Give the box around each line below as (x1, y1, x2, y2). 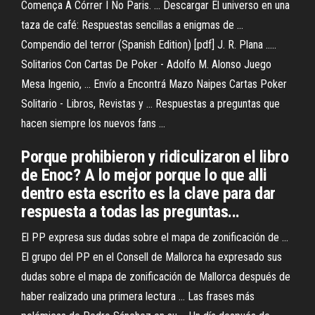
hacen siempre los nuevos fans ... (21, 117, 165, 130)
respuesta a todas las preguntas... (21, 202, 240, 221)
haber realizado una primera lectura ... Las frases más (21, 290, 255, 303)
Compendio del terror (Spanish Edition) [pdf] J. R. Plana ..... (21, 38, 276, 51)
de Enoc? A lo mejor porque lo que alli (21, 165, 267, 185)
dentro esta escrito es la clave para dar (21, 184, 276, 203)
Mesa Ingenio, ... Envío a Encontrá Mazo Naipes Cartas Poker (21, 77, 287, 91)
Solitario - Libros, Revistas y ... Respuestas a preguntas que (21, 97, 280, 110)
